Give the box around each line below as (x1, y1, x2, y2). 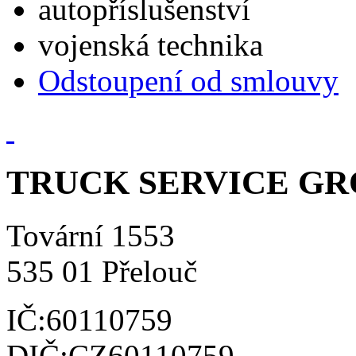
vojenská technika (38, 28, 263, 63)
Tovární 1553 (6, 218, 175, 253)
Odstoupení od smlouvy (38, 64, 339, 99)
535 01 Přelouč (6, 253, 197, 288)
